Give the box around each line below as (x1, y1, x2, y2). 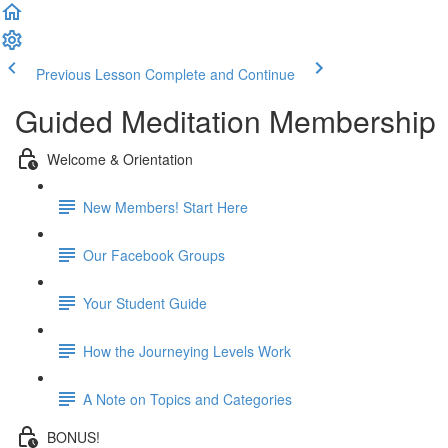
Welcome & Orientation (47, 148, 193, 169)
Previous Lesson (36, 64, 141, 84)
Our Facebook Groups (83, 244, 225, 265)
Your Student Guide (83, 292, 207, 313)
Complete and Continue (145, 64, 295, 84)
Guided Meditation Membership (15, 99, 436, 142)
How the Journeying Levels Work (83, 340, 291, 361)
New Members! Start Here (83, 196, 248, 217)
